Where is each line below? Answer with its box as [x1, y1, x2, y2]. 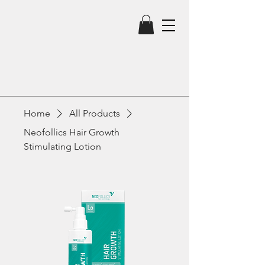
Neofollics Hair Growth [24, 127, 119, 138]
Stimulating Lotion [24, 141, 101, 153]
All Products [69, 108, 120, 119]
